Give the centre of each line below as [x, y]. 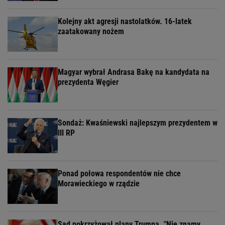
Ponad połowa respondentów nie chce [119, 174]
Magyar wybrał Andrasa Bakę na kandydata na [134, 72]
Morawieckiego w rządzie [99, 184]
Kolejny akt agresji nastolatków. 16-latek [125, 22]
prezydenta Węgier [88, 82]
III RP [66, 133]
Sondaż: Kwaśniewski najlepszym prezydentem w [138, 123]
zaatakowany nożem [91, 32]
